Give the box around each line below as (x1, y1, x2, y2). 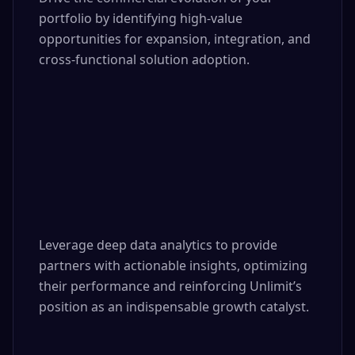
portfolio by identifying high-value (39, 10, 242, 27)
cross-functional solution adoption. (39, 51, 250, 68)
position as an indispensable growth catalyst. (39, 298, 309, 315)
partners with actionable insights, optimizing (39, 257, 307, 274)
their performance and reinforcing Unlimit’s (39, 277, 302, 295)
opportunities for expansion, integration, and (39, 30, 311, 48)
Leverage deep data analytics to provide (39, 236, 277, 254)
